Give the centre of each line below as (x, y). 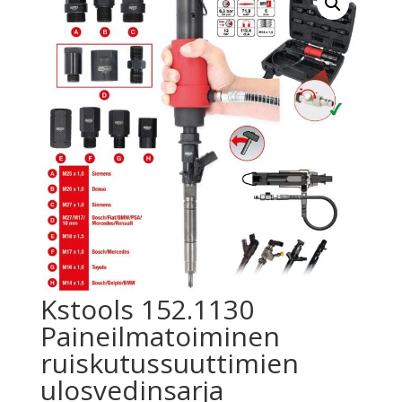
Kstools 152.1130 (147, 310)
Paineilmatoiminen (160, 336)
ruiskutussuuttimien (169, 363)
